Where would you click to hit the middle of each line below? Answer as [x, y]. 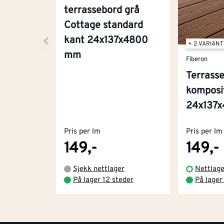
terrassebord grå [102, 11]
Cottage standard [103, 26]
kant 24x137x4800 [106, 41]
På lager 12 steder [103, 180]
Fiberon [197, 59]
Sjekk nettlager [99, 169]
